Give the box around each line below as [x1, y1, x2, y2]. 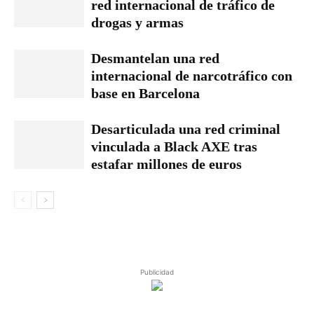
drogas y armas [91, 15, 184, 30]
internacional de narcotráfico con [91, 68, 292, 83]
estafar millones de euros [91, 156, 242, 172]
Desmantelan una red [91, 50, 219, 66]
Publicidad [140, 268, 174, 276]
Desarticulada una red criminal [91, 121, 280, 137]
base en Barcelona [91, 86, 200, 101]
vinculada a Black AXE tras [91, 139, 257, 154]
